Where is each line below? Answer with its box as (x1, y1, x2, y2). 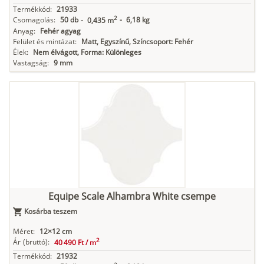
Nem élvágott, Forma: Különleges (33, 47, 141, 58)
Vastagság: (13, 58, 49, 68)
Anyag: (13, 26, 35, 37)
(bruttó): (23, 237, 49, 247)
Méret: (13, 226, 35, 237)
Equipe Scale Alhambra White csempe (48, 190, 216, 203)
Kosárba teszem (24, 206, 77, 217)
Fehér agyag (40, 26, 81, 37)
